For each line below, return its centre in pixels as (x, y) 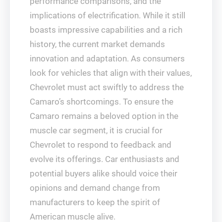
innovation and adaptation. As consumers (107, 58)
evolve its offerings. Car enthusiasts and (105, 159)
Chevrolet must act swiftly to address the (107, 87)
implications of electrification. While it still (108, 15)
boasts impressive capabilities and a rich (106, 30)
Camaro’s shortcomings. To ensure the (102, 102)
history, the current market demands (97, 44)
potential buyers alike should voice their (104, 173)
